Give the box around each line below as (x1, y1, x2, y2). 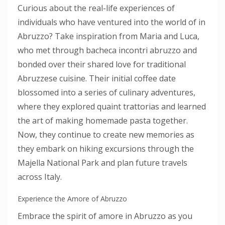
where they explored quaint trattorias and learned (18, 101, 206, 112)
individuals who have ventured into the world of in (18, 17, 205, 28)
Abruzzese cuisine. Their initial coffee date (18, 73, 176, 84)
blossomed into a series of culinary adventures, (18, 87, 195, 98)
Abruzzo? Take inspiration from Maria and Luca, (18, 31, 199, 42)
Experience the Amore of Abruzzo (18, 194, 127, 203)
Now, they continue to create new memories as (18, 129, 194, 140)
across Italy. (18, 171, 62, 182)
